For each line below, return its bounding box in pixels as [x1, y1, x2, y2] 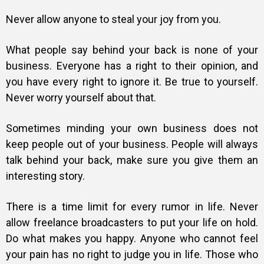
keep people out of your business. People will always [6, 138, 258, 151]
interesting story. [6, 170, 85, 183]
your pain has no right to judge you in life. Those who [6, 248, 258, 261]
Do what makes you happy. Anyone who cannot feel [6, 232, 258, 245]
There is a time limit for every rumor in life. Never [6, 200, 258, 213]
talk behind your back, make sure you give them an [6, 154, 258, 167]
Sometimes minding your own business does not [6, 122, 258, 135]
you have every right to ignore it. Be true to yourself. [6, 75, 258, 88]
